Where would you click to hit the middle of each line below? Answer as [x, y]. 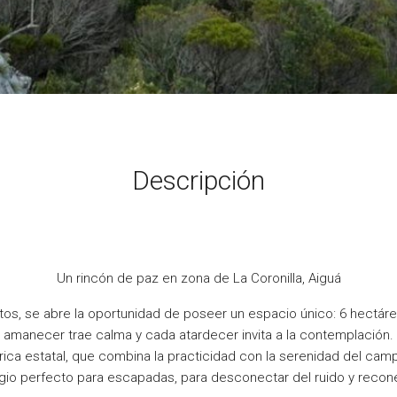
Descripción [198, 180]
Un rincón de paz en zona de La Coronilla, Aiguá [198, 278]
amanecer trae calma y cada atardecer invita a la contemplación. [198, 335]
